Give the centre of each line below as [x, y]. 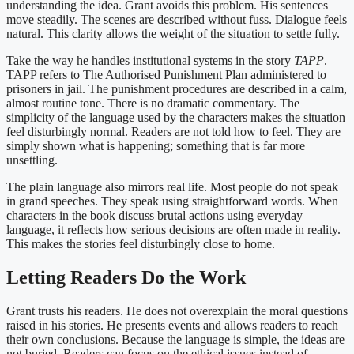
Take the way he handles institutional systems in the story [150, 61]
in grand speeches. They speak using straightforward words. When [172, 201]
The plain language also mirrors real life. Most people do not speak [172, 187]
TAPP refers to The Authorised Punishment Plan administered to [166, 75]
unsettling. [32, 160]
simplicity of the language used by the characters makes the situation [176, 118]
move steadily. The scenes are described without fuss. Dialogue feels [177, 20]
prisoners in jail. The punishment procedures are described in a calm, [177, 89]
